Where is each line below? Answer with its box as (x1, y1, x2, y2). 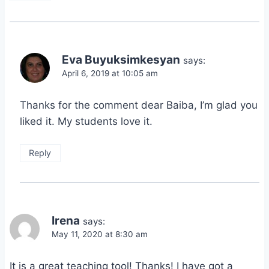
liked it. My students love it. (20, 115, 153, 128)
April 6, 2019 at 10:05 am (62, 68, 158, 79)
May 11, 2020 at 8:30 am (52, 229, 148, 239)
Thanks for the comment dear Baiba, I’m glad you (20, 99, 258, 112)
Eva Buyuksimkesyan (62, 53, 180, 67)
